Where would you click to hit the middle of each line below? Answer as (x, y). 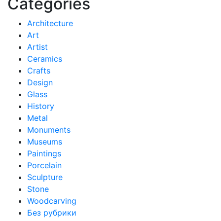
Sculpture (45, 177)
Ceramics (45, 59)
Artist (37, 47)
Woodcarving (52, 201)
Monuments (49, 130)
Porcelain (44, 166)
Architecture (50, 23)
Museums (45, 142)
